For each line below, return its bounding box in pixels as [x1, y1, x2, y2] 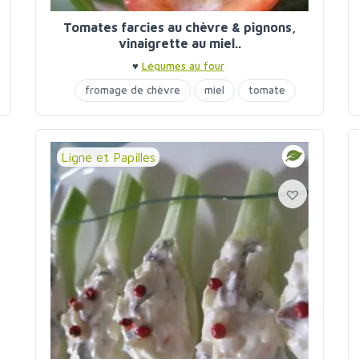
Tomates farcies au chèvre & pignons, [63, 20, 296, 34]
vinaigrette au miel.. [118, 36, 241, 50]
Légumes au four [141, 59, 224, 72]
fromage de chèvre [85, 83, 180, 96]
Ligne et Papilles [61, 150, 155, 164]
